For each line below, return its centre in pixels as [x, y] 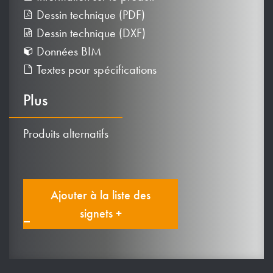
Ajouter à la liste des [101, 195]
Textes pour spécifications [95, 69]
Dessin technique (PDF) [89, 14]
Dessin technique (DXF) [90, 33]
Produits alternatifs [66, 133]
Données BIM [67, 51]
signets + [101, 213]
